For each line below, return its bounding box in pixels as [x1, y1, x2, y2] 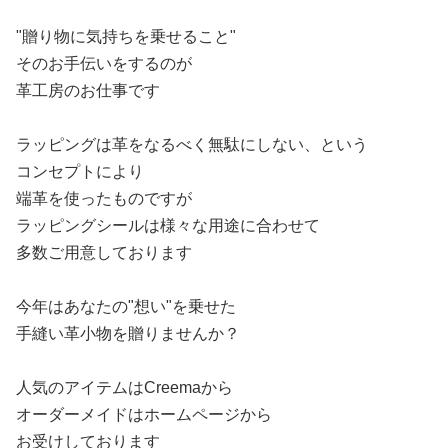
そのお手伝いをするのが [16, 55, 192, 72]
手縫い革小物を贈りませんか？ [16, 325, 240, 342]
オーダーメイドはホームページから [16, 406, 272, 423]
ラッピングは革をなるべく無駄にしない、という [16, 136, 368, 153]
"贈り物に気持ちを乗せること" [16, 28, 236, 45]
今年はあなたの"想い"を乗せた [16, 298, 236, 315]
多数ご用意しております [16, 244, 192, 261]
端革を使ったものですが [16, 190, 192, 207]
